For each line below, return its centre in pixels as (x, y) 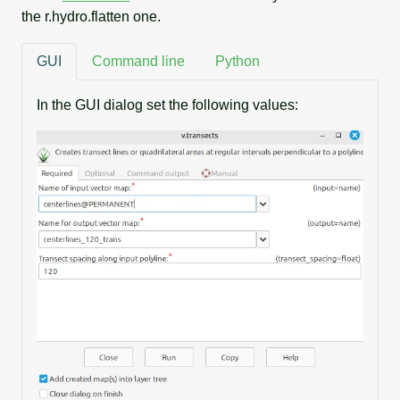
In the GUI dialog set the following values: (167, 104)
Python (237, 61)
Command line (138, 61)
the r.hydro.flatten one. (91, 16)
